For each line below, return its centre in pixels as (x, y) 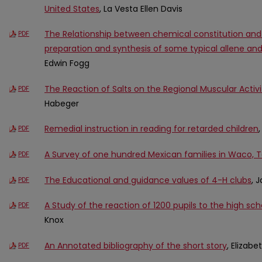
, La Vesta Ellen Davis (141, 8)
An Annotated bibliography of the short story (136, 245)
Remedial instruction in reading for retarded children (151, 129)
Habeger (62, 103)
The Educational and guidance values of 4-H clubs (148, 180)
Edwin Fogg (67, 63)
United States (72, 8)
